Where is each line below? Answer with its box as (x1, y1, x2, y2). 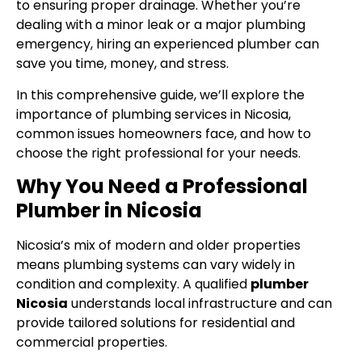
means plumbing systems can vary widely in (16, 255, 295, 274)
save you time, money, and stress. (16, 54, 229, 74)
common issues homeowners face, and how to (16, 124, 311, 143)
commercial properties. (16, 332, 167, 351)
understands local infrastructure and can (68, 293, 332, 313)
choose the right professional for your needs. (16, 143, 301, 162)
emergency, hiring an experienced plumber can (16, 35, 319, 54)
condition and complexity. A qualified (16, 274, 250, 293)
